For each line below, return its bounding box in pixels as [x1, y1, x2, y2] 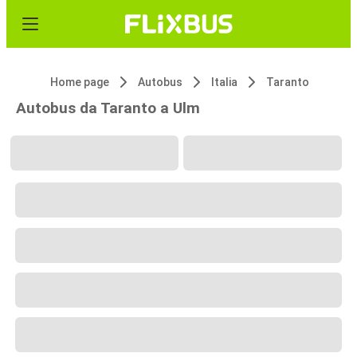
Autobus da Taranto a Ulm [16, 99, 200, 117]
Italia [211, 76, 237, 88]
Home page [50, 76, 109, 88]
